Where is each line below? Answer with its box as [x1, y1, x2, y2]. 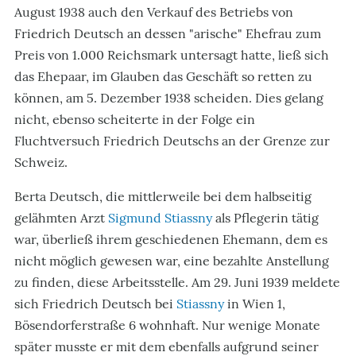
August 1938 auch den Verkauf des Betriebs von [14, 4, 293, 20]
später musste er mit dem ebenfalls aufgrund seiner [14, 339, 319, 354]
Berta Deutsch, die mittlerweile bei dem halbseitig [14, 188, 311, 204]
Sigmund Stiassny [108, 210, 212, 226]
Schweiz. [14, 154, 68, 170]
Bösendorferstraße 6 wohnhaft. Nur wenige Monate [14, 317, 320, 333]
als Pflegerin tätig [212, 210, 319, 226]
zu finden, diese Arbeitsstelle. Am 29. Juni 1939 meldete [14, 274, 340, 290]
